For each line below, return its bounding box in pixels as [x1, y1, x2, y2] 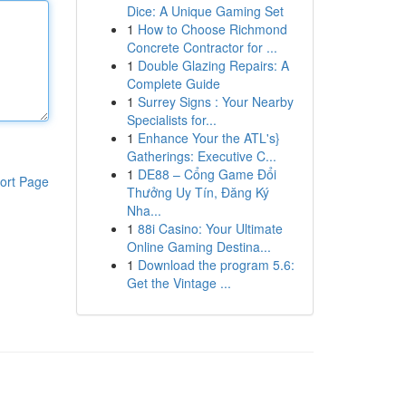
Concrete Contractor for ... [126, 38, 277, 56]
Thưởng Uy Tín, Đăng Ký [126, 183, 269, 201]
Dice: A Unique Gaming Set [126, 2, 284, 20]
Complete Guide [126, 74, 220, 92]
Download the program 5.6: [137, 256, 295, 274]
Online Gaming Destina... [126, 237, 271, 256]
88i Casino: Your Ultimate [137, 219, 283, 237]
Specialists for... [126, 111, 217, 129]
